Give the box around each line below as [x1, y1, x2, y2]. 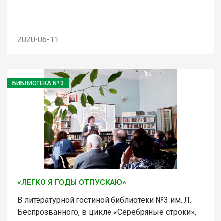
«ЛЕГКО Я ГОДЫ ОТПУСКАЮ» [17, 177, 126, 187]
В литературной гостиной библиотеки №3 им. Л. [17, 195, 191, 205]
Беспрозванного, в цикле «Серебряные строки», [17, 207, 196, 217]
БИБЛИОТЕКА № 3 [12, 79, 64, 87]
